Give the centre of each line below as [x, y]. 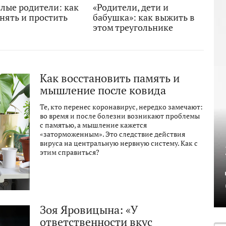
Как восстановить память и [110, 78]
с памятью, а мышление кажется [93, 125]
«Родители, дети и [131, 7]
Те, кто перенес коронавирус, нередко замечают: [121, 107]
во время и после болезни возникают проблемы [120, 116]
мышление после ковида [103, 90]
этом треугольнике [133, 27]
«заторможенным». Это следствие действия [112, 134]
